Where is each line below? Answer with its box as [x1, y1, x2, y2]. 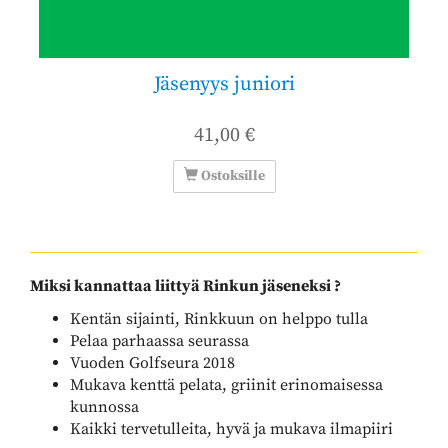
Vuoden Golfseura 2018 [70, 352, 235, 373]
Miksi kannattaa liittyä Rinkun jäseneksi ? [30, 275, 341, 296]
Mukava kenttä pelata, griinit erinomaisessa [70, 374, 383, 395]
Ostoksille [197, 166, 265, 185]
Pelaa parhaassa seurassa [70, 330, 249, 351]
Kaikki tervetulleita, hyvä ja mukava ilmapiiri [70, 418, 393, 439]
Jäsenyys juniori [153, 71, 295, 97]
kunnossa [70, 396, 139, 417]
